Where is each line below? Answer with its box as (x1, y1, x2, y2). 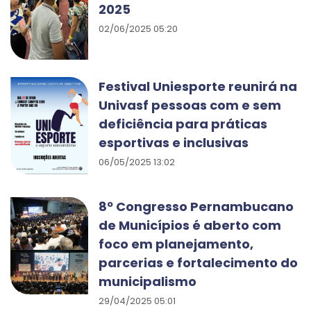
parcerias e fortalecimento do (99, 254, 298, 271)
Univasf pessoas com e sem (99, 96, 281, 114)
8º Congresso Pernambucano (99, 198, 294, 215)
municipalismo (99, 273, 196, 290)
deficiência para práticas (99, 115, 267, 133)
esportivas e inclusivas (99, 134, 249, 151)
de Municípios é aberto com (99, 217, 281, 234)
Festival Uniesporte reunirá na (99, 78, 297, 95)
